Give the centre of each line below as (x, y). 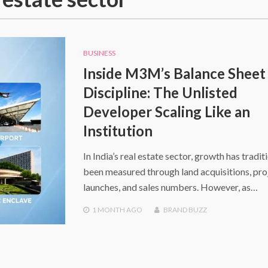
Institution (118, 130)
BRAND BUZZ (185, 209)
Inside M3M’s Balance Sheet (174, 73)
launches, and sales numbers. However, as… (170, 187)
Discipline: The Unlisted (160, 92)
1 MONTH (108, 209)
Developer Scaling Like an (166, 111)
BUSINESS (99, 53)
